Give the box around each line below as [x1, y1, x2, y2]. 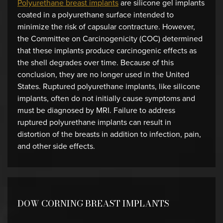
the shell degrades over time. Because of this [17, 57, 174, 68]
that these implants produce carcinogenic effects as [17, 45, 197, 56]
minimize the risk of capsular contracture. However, [17, 21, 195, 32]
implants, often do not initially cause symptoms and [17, 93, 195, 104]
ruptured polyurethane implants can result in [17, 116, 171, 128]
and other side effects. [17, 140, 95, 152]
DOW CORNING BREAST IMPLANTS [17, 197, 169, 210]
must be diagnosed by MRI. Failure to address [17, 105, 175, 116]
